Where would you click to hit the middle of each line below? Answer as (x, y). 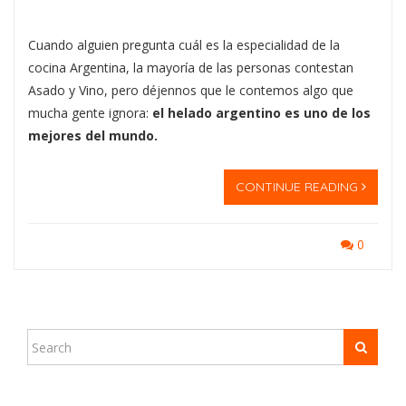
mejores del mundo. (93, 136)
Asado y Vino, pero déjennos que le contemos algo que (191, 91)
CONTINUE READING (299, 187)
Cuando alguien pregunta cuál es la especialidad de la (184, 45)
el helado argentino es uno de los (261, 113)
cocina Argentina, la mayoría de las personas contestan (191, 68)
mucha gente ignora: (90, 113)
